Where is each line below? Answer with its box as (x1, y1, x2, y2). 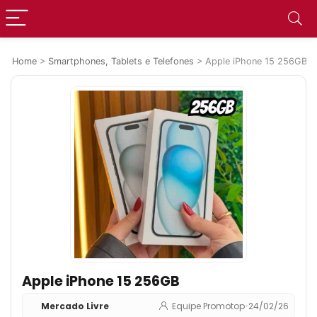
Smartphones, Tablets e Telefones (48, 56, 194, 67)
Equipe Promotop (172, 300, 245, 313)
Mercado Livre (41, 300, 109, 313)
